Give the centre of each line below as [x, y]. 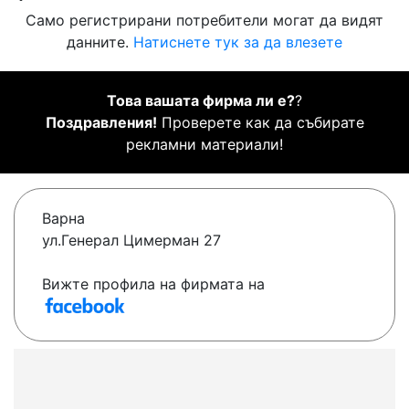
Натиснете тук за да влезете [238, 42]
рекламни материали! [204, 145]
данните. [100, 42]
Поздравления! [101, 123]
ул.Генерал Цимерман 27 [131, 241]
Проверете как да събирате [260, 123]
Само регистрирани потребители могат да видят [204, 21]
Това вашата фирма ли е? [201, 101]
